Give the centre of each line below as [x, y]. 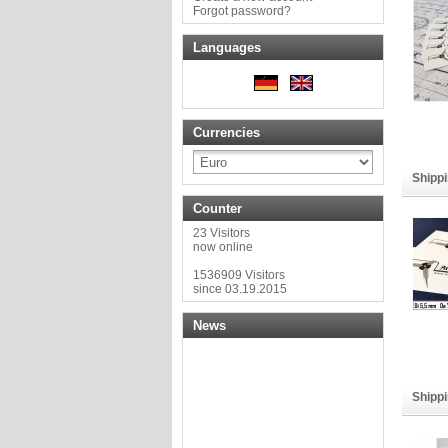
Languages [227, 47]
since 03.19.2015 [240, 289]
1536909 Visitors [239, 275]
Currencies [226, 132]
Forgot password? [242, 11]
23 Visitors [221, 233]
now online [223, 247]
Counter [217, 208]
